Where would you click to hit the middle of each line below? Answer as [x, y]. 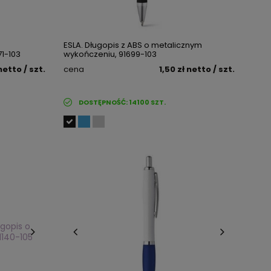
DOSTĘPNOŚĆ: [103, 102]
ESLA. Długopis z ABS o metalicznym [132, 45]
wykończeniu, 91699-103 [110, 54]
